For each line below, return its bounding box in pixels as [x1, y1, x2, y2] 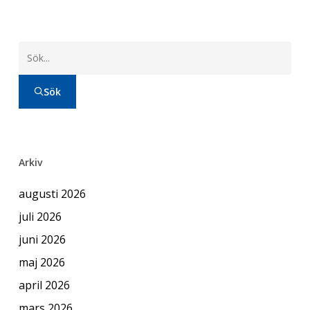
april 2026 [18, 277, 70, 293]
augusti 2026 [18, 185, 86, 201]
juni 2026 [18, 231, 66, 247]
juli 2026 [18, 208, 62, 224]
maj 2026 [18, 254, 65, 270]
